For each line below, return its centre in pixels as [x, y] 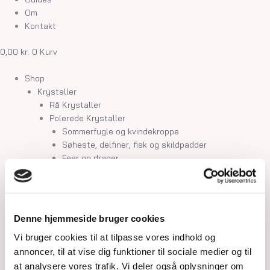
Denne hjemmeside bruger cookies [89, 218]
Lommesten [73, 210]
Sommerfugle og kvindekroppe [120, 131]
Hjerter [63, 263]
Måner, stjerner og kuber [109, 171]
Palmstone [71, 224]
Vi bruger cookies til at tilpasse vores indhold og [115, 237]
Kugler [62, 250]
